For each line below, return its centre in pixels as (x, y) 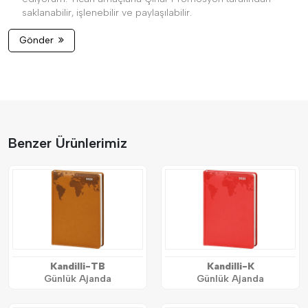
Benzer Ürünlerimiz (68, 143)
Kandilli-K (230, 266)
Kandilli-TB (78, 266)
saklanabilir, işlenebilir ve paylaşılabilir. (107, 13)
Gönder (36, 40)
